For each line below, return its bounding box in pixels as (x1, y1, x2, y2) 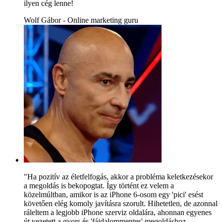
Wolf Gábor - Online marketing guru (24, 15, 138, 24)
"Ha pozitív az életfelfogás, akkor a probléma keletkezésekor (24, 172, 213, 181)
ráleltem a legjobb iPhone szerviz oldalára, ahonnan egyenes (24, 208, 212, 217)
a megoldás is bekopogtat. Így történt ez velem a (24, 181, 174, 190)
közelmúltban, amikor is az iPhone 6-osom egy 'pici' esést (24, 190, 203, 199)
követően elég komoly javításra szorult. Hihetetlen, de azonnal (24, 199, 218, 208)
